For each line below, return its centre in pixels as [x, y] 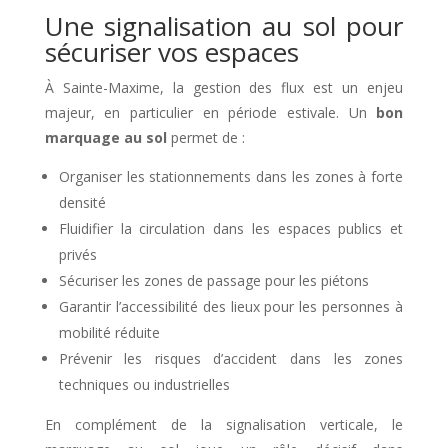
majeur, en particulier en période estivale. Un [210, 113]
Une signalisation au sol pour [224, 26]
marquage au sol [105, 138]
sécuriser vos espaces [171, 52]
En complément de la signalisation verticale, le [224, 425]
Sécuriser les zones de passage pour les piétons [213, 281]
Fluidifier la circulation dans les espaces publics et [231, 229]
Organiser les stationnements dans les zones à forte [231, 177]
